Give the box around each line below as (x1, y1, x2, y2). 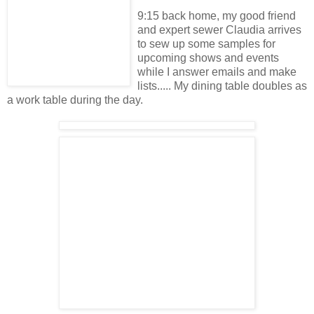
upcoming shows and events (137, 52, 279, 64)
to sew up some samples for (137, 38, 275, 50)
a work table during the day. (7, 94, 143, 107)
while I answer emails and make (137, 66, 296, 78)
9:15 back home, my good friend (137, 10, 296, 22)
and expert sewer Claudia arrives (137, 24, 301, 36)
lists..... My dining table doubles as (137, 80, 307, 93)
